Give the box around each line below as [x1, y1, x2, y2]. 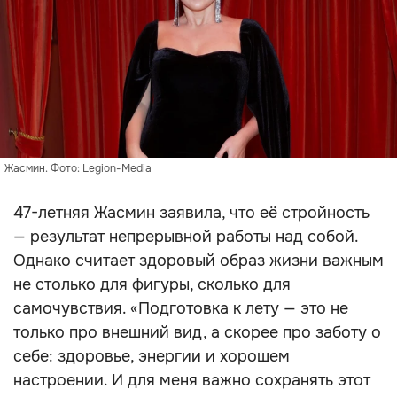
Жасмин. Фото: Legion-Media [4, 161, 152, 175]
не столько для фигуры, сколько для [13, 275, 291, 294]
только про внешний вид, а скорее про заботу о [13, 323, 381, 342]
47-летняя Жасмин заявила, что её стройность [13, 203, 370, 222]
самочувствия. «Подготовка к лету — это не [13, 299, 348, 318]
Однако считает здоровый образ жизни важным [13, 251, 384, 270]
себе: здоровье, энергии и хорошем [13, 346, 290, 366]
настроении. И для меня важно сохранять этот [13, 370, 370, 390]
